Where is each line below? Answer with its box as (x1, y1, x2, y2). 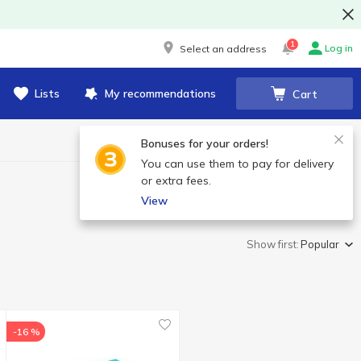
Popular (301, 238, 339, 251)
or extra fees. (141, 173, 211, 188)
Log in (325, 42, 353, 54)
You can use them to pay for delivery (141, 156, 334, 171)
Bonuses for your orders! (141, 136, 268, 151)
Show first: (247, 238, 299, 251)
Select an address (180, 42, 267, 55)
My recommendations (105, 86, 216, 101)
